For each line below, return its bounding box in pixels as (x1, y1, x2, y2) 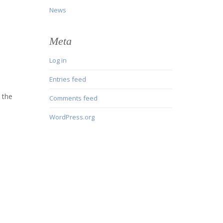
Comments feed (49, 94, 98, 103)
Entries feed (49, 75, 86, 84)
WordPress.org (49, 112, 95, 122)
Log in (49, 56, 67, 65)
